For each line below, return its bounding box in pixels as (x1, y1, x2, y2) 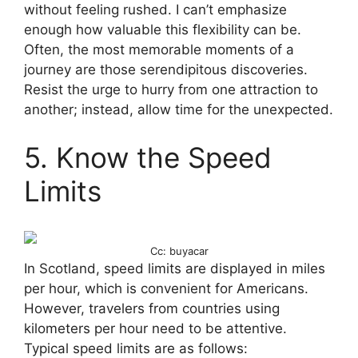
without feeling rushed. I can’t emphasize (24, 2, 287, 18)
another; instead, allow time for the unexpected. (24, 101, 333, 118)
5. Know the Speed (24, 140, 272, 174)
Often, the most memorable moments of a (24, 42, 294, 58)
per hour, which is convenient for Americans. (24, 280, 308, 296)
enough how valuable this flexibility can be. (24, 22, 301, 38)
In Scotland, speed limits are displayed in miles (24, 260, 325, 276)
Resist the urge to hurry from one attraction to (24, 82, 318, 98)
